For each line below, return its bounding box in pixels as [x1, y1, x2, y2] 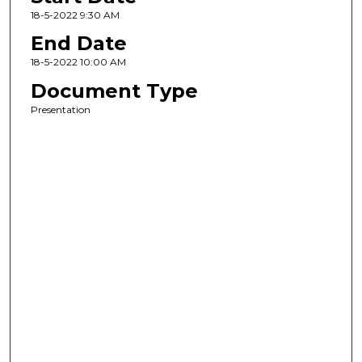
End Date [30, 32, 127, 56]
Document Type [30, 78, 198, 103]
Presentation [30, 103, 90, 116]
